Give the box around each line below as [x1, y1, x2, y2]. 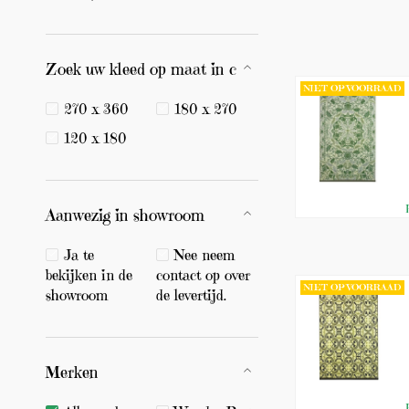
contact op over [156, 266, 251, 284]
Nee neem [174, 246, 236, 264]
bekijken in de [46, 266, 132, 284]
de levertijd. [156, 286, 227, 304]
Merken [46, 362, 99, 383]
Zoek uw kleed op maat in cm [46, 58, 250, 79]
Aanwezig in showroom [46, 204, 204, 225]
